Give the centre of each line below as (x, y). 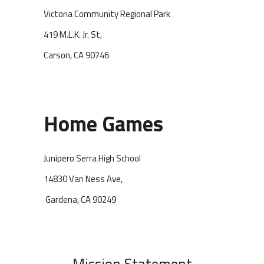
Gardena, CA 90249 (80, 199)
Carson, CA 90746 (76, 55)
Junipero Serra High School (92, 158)
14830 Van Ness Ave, (83, 179)
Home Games (103, 123)
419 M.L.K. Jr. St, (73, 34)
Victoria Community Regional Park (107, 14)
